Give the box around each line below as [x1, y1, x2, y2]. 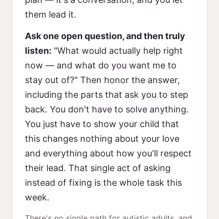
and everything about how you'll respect [25, 148, 192, 158]
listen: [25, 45, 51, 56]
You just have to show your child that [25, 119, 179, 129]
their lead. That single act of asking [25, 163, 171, 173]
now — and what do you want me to [25, 60, 176, 70]
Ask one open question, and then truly [25, 31, 185, 41]
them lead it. [25, 9, 76, 20]
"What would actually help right [51, 45, 183, 56]
